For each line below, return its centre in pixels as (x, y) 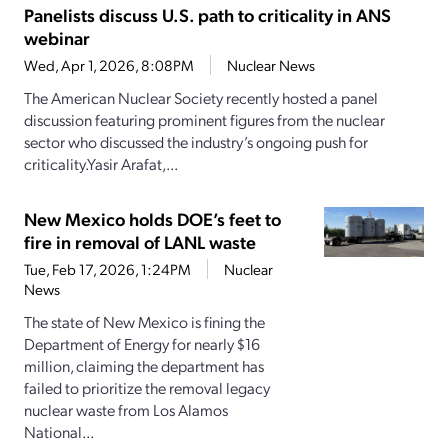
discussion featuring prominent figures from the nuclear (204, 120)
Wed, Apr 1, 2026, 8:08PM (109, 65)
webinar (57, 38)
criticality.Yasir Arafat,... (101, 164)
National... (59, 432)
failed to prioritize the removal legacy (147, 388)
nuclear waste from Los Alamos (126, 410)
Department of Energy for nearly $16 (142, 344)
